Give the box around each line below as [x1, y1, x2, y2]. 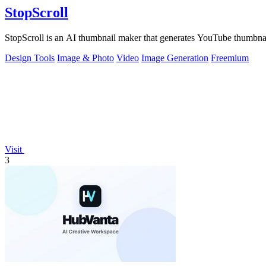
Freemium [211, 52, 249, 63]
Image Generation [141, 52, 208, 63]
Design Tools [5, 52, 55, 63]
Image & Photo [57, 52, 114, 63]
